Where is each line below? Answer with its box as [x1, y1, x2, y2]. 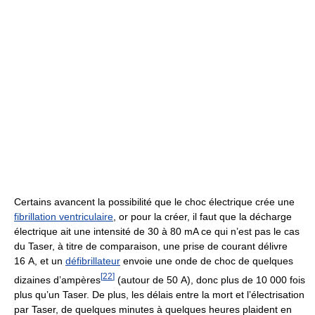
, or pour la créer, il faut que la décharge [113, 211, 292, 223]
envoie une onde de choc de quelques [120, 255, 293, 267]
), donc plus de [187, 274, 256, 285]
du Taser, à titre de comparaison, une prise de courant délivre [14, 240, 288, 252]
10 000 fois [256, 274, 305, 285]
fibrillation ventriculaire [14, 211, 113, 223]
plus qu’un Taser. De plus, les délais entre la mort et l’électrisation [14, 289, 304, 300]
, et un [34, 255, 65, 267]
